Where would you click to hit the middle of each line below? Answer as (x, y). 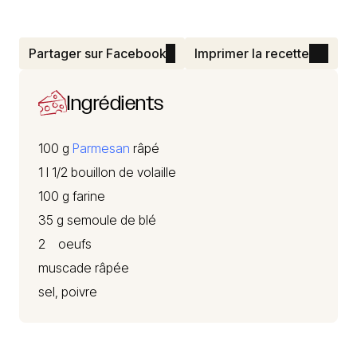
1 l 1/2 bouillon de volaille (107, 172)
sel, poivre (68, 292)
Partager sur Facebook (97, 53)
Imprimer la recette (252, 53)
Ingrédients (116, 102)
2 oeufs (65, 244)
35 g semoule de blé (97, 220)
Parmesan (101, 148)
